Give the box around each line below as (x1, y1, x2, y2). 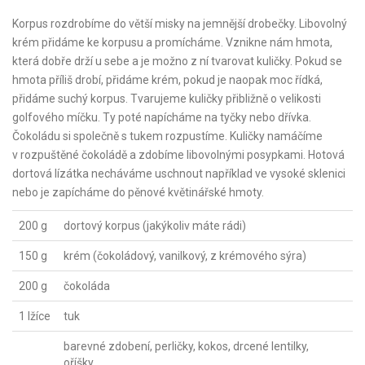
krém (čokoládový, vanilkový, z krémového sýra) (64, 249, 306, 262)
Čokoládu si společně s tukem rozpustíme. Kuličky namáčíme (12, 130, 323, 143)
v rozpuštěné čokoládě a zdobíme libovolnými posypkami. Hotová (12, 148, 345, 161)
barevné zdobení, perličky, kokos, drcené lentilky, (64, 340, 309, 353)
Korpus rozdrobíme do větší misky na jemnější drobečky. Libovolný (12, 17, 347, 30)
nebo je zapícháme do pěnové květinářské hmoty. (12, 186, 264, 199)
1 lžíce (19, 310, 51, 323)
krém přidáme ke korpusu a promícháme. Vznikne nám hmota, (12, 36, 332, 49)
